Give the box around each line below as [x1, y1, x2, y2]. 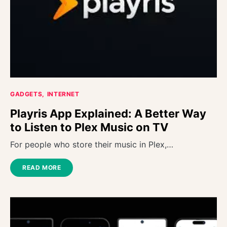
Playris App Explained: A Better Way [10, 107, 206, 121]
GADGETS [10, 90, 43, 98]
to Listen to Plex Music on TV [10, 121, 168, 134]
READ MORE [22, 164, 61, 172]
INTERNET [47, 90, 80, 98]
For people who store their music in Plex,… [10, 139, 173, 150]
